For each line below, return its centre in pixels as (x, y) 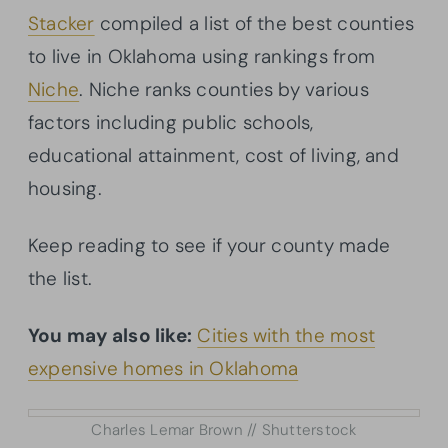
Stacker (61, 24)
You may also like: (110, 336)
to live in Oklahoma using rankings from (201, 57)
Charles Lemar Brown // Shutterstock (224, 430)
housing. (65, 189)
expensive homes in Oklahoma (163, 369)
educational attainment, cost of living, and (213, 156)
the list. (60, 279)
